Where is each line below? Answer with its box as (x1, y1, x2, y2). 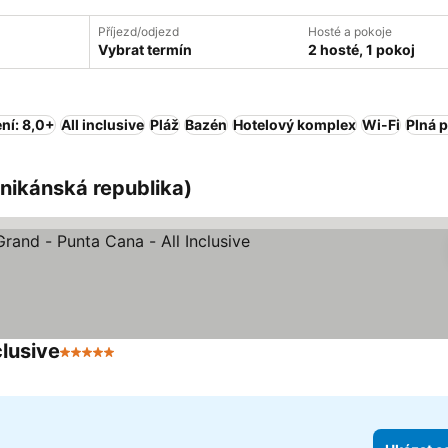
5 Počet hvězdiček (59, 352, 200, 372)
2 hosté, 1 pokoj (308, 41, 415, 58)
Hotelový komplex (233, 116, 356, 133)
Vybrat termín (98, 41, 192, 58)
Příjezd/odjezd (98, 24, 179, 39)
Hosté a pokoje (308, 24, 392, 39)
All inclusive (61, 116, 144, 133)
